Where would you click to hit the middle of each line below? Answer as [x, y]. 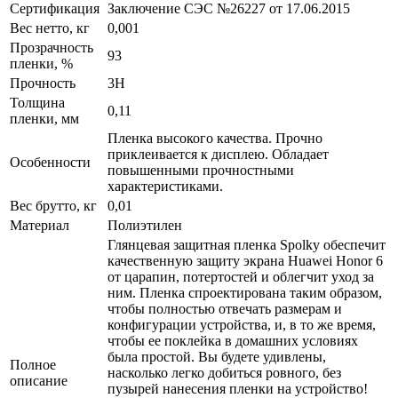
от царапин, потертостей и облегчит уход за [241, 276]
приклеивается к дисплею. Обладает [218, 154]
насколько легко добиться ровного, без [224, 372]
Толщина [37, 102]
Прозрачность [52, 47]
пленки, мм [44, 118]
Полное [33, 364]
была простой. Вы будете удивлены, [217, 356]
